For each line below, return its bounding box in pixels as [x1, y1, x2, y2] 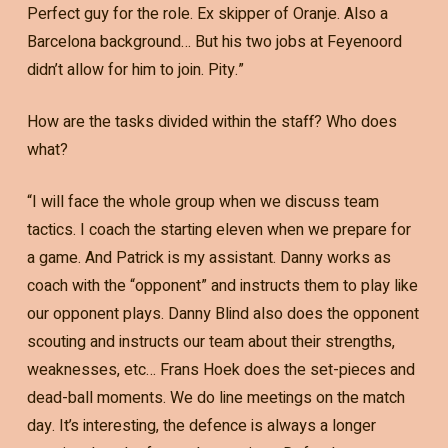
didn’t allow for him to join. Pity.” [26, 57, 244, 82]
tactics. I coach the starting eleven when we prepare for [26, 217, 411, 242]
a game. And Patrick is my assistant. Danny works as [26, 245, 391, 270]
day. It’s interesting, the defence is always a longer [26, 413, 376, 438]
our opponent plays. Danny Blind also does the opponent [26, 301, 419, 326]
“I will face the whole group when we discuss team [26, 189, 379, 214]
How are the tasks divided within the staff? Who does [26, 109, 397, 134]
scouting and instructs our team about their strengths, [26, 329, 395, 354]
